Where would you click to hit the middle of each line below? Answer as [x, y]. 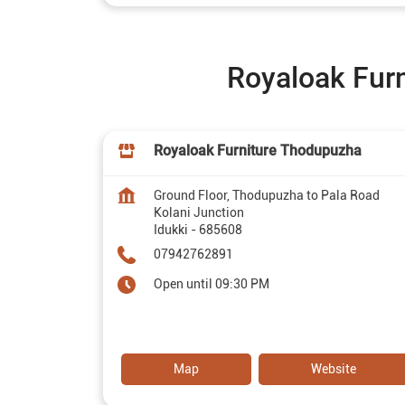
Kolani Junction [199, 213]
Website [334, 369]
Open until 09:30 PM [212, 284]
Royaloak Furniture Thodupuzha [258, 151]
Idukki [171, 230]
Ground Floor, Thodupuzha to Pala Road [267, 196]
